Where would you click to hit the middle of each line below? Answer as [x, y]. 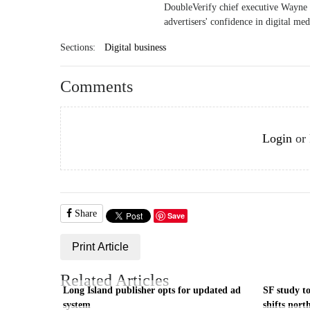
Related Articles [115, 280]
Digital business [135, 47]
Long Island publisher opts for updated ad [152, 290]
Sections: [78, 47]
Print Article [100, 247]
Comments [97, 86]
